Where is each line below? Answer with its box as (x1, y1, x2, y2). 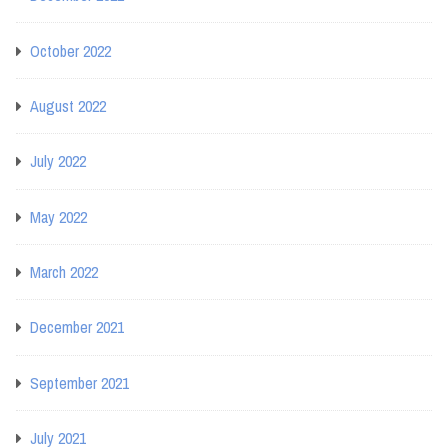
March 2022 (30, 261, 98, 284)
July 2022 (30, 150, 86, 173)
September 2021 (30, 371, 129, 394)
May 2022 (30, 205, 87, 228)
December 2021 (30, 316, 124, 339)
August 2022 (30, 94, 106, 117)
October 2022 (30, 39, 111, 62)
